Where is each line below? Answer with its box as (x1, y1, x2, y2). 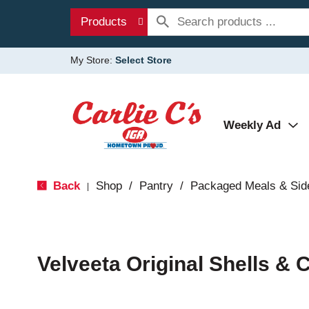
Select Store (115, 54, 172, 66)
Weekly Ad (223, 119, 281, 132)
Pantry (139, 179, 173, 192)
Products (81, 15, 127, 28)
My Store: (70, 54, 115, 66)
